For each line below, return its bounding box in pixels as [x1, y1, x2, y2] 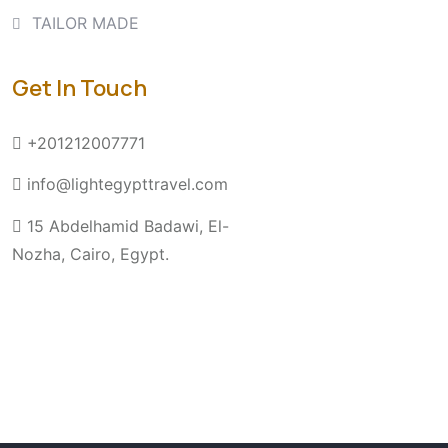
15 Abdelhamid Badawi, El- [27, 215, 229, 236]
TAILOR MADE [32, 12, 139, 33]
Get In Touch [12, 73, 147, 104]
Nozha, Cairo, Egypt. [12, 243, 169, 264]
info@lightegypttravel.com [27, 174, 228, 195]
